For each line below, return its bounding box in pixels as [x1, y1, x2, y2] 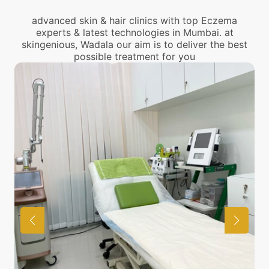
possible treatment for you [74, 50, 195, 62]
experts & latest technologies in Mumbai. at [35, 26, 234, 38]
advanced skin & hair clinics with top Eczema [32, 14, 237, 26]
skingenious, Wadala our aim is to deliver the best [22, 38, 247, 50]
